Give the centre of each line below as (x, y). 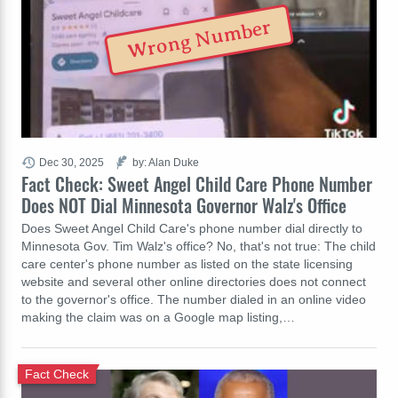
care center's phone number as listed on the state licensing (187, 263)
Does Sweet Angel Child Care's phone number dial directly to (192, 228)
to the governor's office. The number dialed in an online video (194, 299)
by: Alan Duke (166, 162)
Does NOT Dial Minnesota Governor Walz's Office (184, 205)
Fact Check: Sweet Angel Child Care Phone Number (197, 183)
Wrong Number (199, 40)
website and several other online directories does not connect (194, 281)
